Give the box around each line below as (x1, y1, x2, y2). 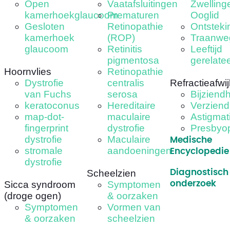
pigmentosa (107, 55, 160, 66)
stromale (24, 145, 63, 157)
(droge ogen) (4, 190, 61, 202)
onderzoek (169, 179, 216, 188)
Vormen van (107, 202, 161, 213)
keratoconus (24, 100, 80, 111)
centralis (107, 78, 145, 89)
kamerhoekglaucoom (24, 10, 118, 21)
